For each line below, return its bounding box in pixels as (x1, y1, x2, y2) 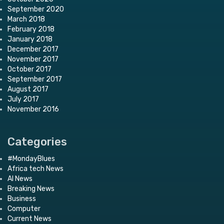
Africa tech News (7, 164, 63, 173)
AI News (7, 174, 32, 183)
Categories (7, 134, 67, 148)
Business (7, 194, 36, 203)
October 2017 (7, 64, 51, 73)
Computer (7, 204, 40, 213)
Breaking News (7, 184, 54, 193)
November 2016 (7, 104, 59, 113)
